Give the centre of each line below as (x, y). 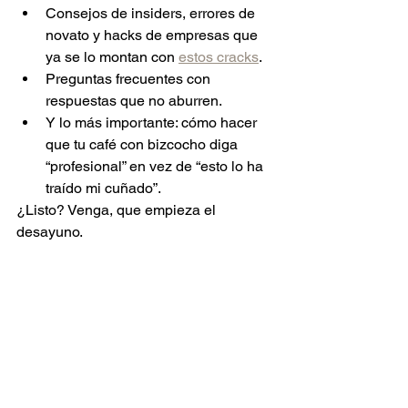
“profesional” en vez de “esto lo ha (156, 166)
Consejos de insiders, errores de (152, 13)
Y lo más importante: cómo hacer (153, 122)
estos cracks (219, 57)
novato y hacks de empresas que (153, 35)
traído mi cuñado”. (103, 188)
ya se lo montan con (112, 57)
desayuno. (50, 232)
